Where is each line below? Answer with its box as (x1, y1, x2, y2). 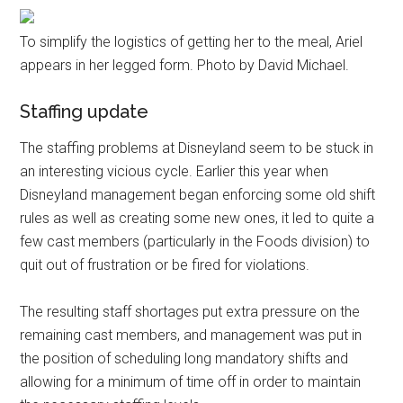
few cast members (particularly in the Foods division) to (20, 232, 371, 250)
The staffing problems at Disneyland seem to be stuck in (20, 139, 374, 157)
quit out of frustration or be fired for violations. (20, 255, 310, 273)
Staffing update (20, 100, 149, 122)
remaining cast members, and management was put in (20, 326, 363, 344)
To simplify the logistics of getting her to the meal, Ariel (20, 32, 363, 50)
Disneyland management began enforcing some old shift (20, 185, 376, 203)
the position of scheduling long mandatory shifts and (20, 349, 349, 367)
